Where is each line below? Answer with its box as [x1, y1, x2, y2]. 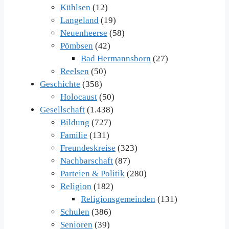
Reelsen [60, 66, 89, 77]
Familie [60, 130, 87, 141]
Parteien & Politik [60, 169, 125, 179]
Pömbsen [60, 41, 93, 51]
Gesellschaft [40, 105, 85, 115]
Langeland [60, 15, 99, 26]
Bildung [60, 118, 89, 128]
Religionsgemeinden [81, 194, 155, 204]
